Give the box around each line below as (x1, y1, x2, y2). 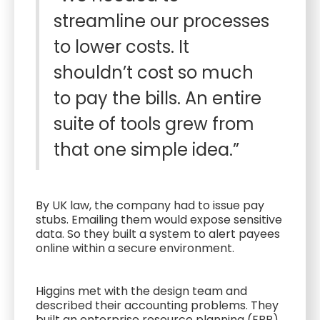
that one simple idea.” (54, 138, 239, 161)
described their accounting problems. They (36, 297, 279, 314)
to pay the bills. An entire (54, 86, 261, 110)
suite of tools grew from (54, 112, 254, 136)
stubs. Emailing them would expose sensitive (36, 211, 282, 228)
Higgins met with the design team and (36, 283, 247, 299)
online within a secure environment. (36, 240, 234, 256)
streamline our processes (54, 9, 269, 33)
